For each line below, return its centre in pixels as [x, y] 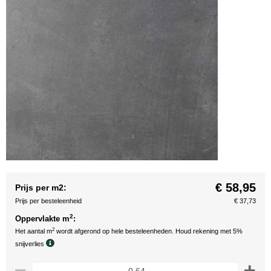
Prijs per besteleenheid [48, 201]
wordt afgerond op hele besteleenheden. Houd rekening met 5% [149, 231]
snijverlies [31, 244]
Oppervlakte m [42, 219]
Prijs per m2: [41, 188]
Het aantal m [34, 231]
